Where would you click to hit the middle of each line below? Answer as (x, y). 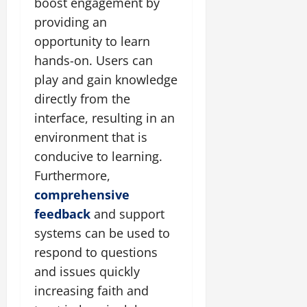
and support (127, 214)
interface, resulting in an (105, 118)
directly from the (82, 99)
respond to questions (96, 253)
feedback (62, 214)
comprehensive (82, 195)
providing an (71, 22)
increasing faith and (91, 291)
